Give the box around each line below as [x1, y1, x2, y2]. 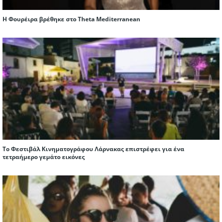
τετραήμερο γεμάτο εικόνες [2, 153, 85, 162]
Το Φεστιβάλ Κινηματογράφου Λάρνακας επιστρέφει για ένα [2, 145, 184, 154]
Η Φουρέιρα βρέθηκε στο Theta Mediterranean [2, 15, 140, 24]
